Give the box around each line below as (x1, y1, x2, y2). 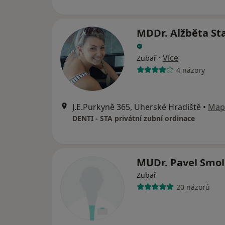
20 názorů (176, 182, 210, 192)
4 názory (176, 65, 205, 75)
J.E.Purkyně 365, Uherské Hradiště (72, 101, 201, 113)
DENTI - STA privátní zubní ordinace (72, 114, 195, 123)
